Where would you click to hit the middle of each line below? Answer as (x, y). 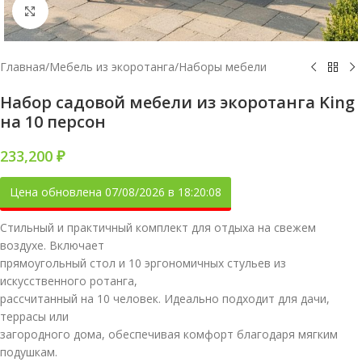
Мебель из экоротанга (112, 67)
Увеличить (76, 11)
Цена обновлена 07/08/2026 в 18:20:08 (116, 192)
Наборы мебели (223, 67)
